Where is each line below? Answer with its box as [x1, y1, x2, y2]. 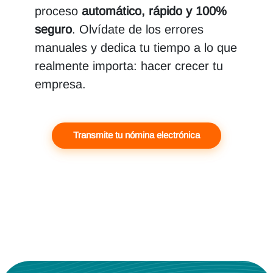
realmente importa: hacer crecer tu [35, 58, 224, 73]
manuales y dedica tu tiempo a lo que [35, 40, 238, 54]
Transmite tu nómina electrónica [73, 130, 200, 141]
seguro [35, 22, 73, 36]
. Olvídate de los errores [72, 22, 204, 36]
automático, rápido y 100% [82, 4, 227, 18]
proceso [35, 4, 82, 18]
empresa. [35, 77, 87, 91]
